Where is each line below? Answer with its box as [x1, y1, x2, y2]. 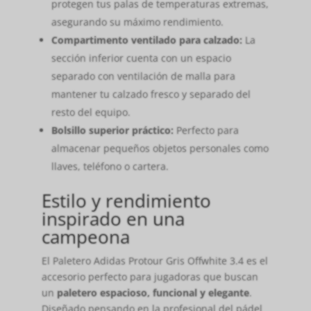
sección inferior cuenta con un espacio [51, 51, 231, 65]
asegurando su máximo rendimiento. [51, 15, 224, 29]
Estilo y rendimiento [41, 188, 211, 214]
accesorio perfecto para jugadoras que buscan [41, 270, 258, 284]
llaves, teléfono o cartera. [51, 160, 169, 174]
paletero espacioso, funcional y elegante [56, 286, 249, 300]
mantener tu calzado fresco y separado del [51, 87, 251, 101]
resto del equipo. [51, 106, 131, 119]
